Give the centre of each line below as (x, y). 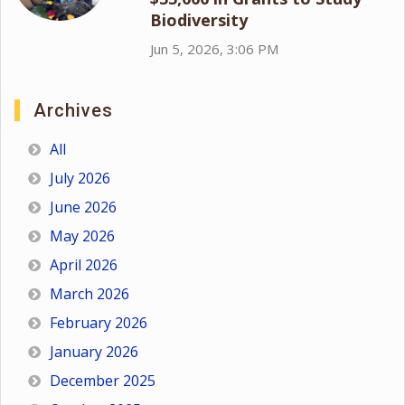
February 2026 (99, 323)
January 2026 (94, 352)
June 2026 (83, 207)
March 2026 (89, 294)
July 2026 (80, 178)
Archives (73, 110)
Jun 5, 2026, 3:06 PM (214, 49)
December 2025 (103, 381)
